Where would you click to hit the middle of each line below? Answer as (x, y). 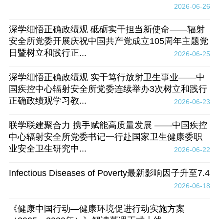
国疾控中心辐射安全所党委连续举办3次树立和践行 (108, 89)
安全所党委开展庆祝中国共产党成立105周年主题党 (108, 41)
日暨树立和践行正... (47, 53)
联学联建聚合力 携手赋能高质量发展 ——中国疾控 (108, 125)
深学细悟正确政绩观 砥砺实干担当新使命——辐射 (107, 30)
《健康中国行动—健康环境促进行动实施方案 (97, 209)
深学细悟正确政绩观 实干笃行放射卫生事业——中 (107, 77)
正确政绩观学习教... (47, 101)
